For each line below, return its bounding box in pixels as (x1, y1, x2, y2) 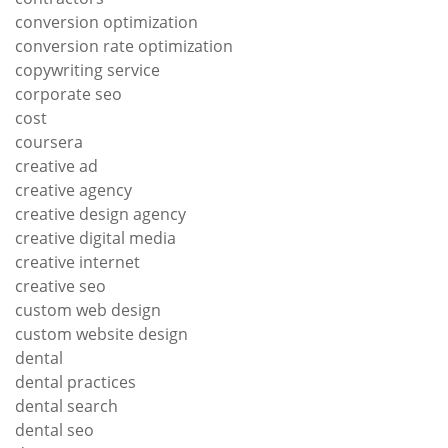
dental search (15, 394, 118, 417)
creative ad (15, 154, 98, 177)
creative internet (15, 250, 140, 273)
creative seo (15, 274, 106, 297)
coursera (15, 130, 83, 153)
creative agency (15, 178, 132, 201)
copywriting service (15, 58, 160, 81)
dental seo (15, 418, 94, 441)
